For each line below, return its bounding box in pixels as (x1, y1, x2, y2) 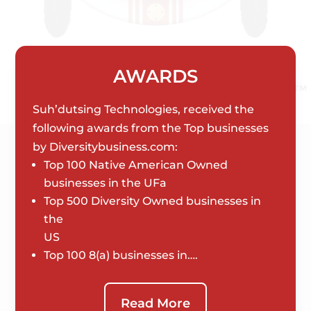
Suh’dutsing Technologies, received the (33, 102, 255, 116)
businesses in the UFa (44, 176, 167, 190)
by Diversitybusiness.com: (33, 140, 178, 153)
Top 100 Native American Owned (44, 158, 228, 171)
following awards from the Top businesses (33, 121, 269, 135)
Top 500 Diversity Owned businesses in (44, 194, 262, 208)
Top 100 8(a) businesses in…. (44, 248, 199, 262)
